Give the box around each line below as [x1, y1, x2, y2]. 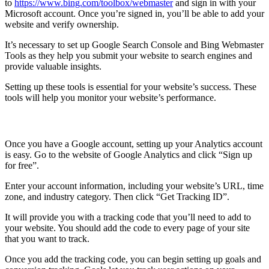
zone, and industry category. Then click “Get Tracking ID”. [5, 191, 229, 202]
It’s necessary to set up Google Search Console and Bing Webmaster [5, 39, 264, 50]
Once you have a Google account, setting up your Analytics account [5, 138, 262, 149]
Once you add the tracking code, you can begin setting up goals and [5, 253, 261, 264]
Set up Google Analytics [5, 114, 122, 127]
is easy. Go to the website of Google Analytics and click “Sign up [5, 149, 252, 160]
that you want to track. [5, 233, 89, 244]
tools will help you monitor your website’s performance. [5, 92, 216, 103]
